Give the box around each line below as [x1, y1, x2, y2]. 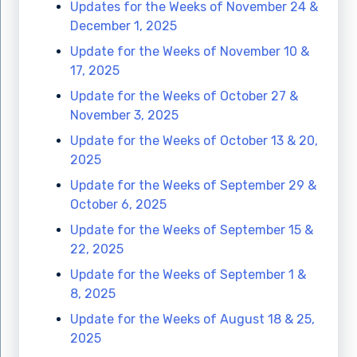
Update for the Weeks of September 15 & [70, 222, 313, 238]
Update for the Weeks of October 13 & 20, [70, 133, 318, 149]
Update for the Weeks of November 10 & [70, 44, 309, 60]
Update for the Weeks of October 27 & [70, 88, 298, 104]
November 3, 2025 [70, 108, 178, 124]
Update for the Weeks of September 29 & [70, 178, 316, 194]
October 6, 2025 [70, 197, 167, 213]
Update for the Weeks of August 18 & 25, [70, 312, 315, 328]
